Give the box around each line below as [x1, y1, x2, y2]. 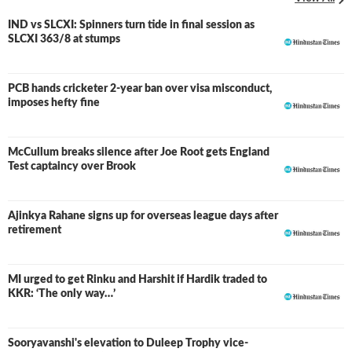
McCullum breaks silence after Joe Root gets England [8, 147, 269, 158]
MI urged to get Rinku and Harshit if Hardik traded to [8, 274, 267, 285]
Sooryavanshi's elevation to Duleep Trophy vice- [8, 338, 248, 349]
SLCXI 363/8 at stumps [8, 34, 120, 45]
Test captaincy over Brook [8, 161, 136, 172]
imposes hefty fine [8, 97, 100, 108]
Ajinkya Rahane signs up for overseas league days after [8, 211, 278, 222]
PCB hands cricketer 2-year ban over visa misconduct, [8, 83, 272, 94]
